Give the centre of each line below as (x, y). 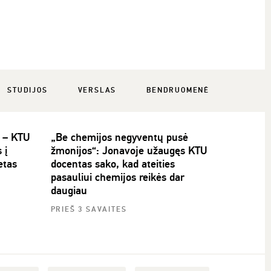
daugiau (69, 190)
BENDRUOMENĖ (178, 90)
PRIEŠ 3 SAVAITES (89, 209)
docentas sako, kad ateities (113, 164)
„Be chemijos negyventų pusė (119, 137)
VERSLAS (97, 90)
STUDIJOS (28, 90)
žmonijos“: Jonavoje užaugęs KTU (129, 150)
